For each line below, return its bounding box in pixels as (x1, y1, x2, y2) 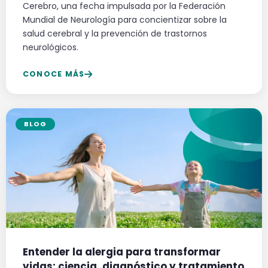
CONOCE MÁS (23, 69, 85, 80)
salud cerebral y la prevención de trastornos (23, 28, 207, 40)
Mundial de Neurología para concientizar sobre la (23, 14, 227, 26)
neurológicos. (23, 41, 78, 54)
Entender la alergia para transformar (23, 245, 221, 260)
